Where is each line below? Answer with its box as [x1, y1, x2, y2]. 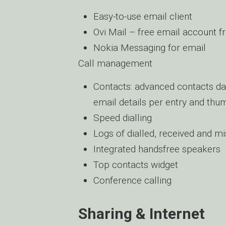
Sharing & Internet [78, 205, 205, 222]
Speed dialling [93, 112, 152, 124]
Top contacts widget [93, 159, 178, 171]
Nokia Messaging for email [93, 42, 206, 53]
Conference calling [93, 175, 172, 186]
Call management [78, 58, 152, 69]
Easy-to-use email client [93, 11, 192, 22]
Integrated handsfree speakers [93, 143, 220, 155]
